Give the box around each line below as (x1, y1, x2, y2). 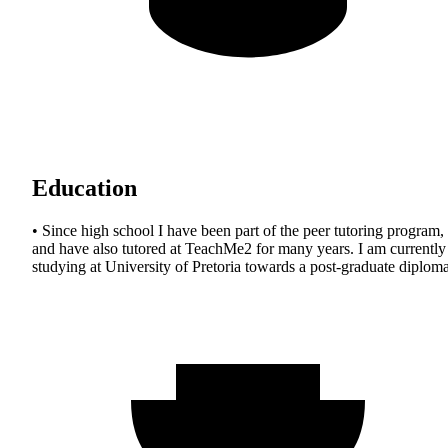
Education (32, 174, 137, 201)
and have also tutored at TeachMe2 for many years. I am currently (32, 239, 446, 257)
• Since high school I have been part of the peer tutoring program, (32, 221, 444, 239)
